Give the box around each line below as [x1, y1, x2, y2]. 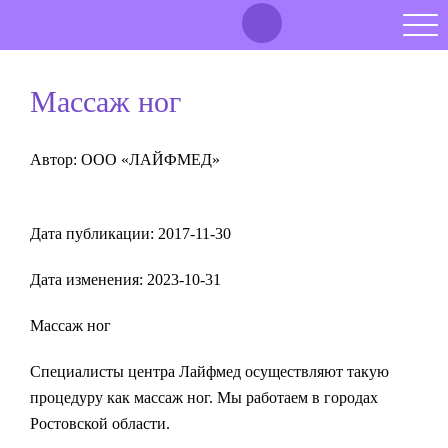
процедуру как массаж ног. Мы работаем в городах [30, 389, 378, 406]
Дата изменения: [30, 271, 147, 288]
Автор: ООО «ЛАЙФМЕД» [30, 151, 220, 168]
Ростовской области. [30, 415, 170, 432]
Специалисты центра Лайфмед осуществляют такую [30, 363, 389, 380]
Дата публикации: [30, 225, 158, 242]
